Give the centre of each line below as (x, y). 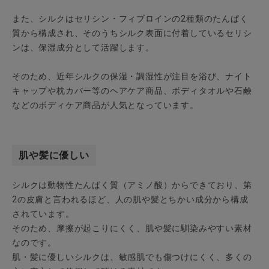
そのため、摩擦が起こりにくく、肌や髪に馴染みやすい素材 (132, 228)
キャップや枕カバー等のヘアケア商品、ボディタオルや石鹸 (132, 91)
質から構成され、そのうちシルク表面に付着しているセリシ (132, 33)
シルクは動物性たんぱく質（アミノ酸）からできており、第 (132, 185)
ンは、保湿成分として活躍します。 (83, 48)
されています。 (43, 214)
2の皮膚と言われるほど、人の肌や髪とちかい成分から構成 (130, 200)
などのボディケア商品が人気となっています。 (105, 105)
